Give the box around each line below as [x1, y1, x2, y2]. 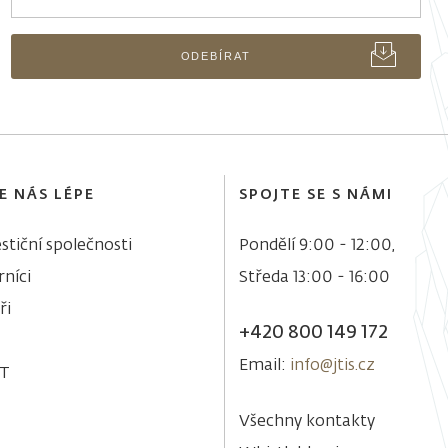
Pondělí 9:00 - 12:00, [239, 238, 395, 255]
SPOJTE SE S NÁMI [239, 188, 393, 203]
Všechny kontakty [239, 414, 375, 431]
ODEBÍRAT [180, 49, 251, 62]
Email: [239, 358, 290, 375]
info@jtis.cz [290, 358, 375, 375]
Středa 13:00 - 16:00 [239, 270, 390, 287]
